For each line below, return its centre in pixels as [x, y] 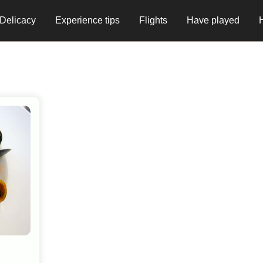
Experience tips [87, 20]
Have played [213, 20]
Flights [153, 20]
